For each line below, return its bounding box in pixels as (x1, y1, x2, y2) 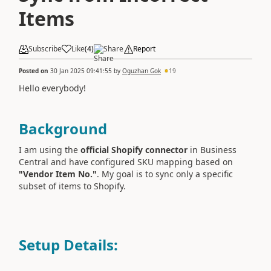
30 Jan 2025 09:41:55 (50, 66, 112, 75)
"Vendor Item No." (19, 168, 97, 180)
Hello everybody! (19, 82, 86, 94)
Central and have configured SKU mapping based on (19, 155, 233, 168)
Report (133, 44, 155, 54)
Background (19, 118, 107, 139)
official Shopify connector (80, 143, 188, 155)
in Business (188, 143, 237, 155)
